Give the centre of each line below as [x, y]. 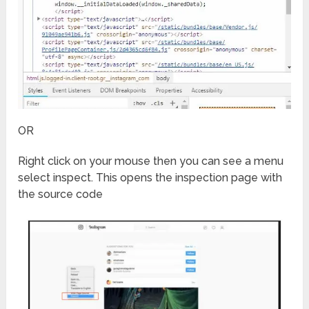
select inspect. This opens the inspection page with [150, 177]
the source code [61, 194]
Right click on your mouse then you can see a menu [151, 161]
